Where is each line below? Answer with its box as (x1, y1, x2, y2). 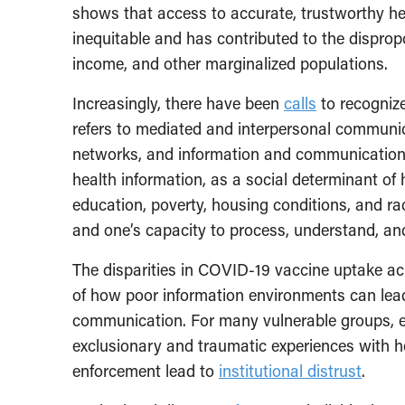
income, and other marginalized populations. (72, 52, 388, 74)
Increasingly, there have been (72, 92, 284, 114)
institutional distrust (219, 360, 362, 381)
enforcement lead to (72, 360, 219, 381)
